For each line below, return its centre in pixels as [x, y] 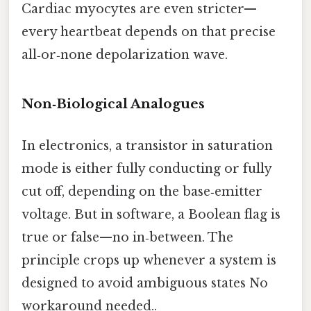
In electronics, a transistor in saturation [147, 145]
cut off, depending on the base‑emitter [142, 191]
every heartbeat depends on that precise [149, 32]
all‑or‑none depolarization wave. [125, 55]
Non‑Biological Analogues [113, 104]
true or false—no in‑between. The [127, 237]
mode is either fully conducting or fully [146, 168]
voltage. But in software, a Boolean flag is [151, 214]
